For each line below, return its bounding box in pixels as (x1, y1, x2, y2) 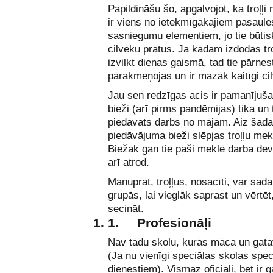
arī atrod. (108, 157, 149, 168)
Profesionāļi (137, 216, 211, 230)
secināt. (108, 203, 144, 214)
